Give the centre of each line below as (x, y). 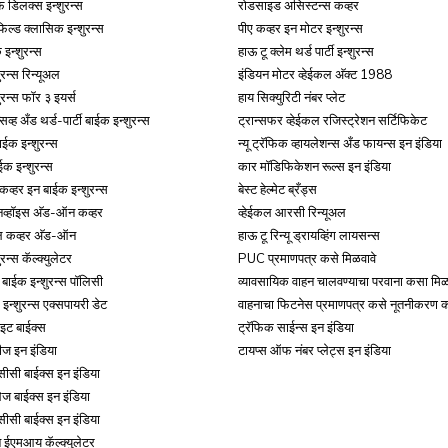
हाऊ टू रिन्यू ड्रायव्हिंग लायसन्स (309, 235)
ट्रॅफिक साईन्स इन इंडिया (296, 327)
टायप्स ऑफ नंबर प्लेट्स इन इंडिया (314, 350)
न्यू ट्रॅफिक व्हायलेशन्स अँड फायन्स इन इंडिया (340, 143)
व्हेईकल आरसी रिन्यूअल (292, 212)
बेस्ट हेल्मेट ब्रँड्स (277, 189)
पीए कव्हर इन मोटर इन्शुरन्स (300, 28)
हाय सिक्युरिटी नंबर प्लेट (291, 97)
